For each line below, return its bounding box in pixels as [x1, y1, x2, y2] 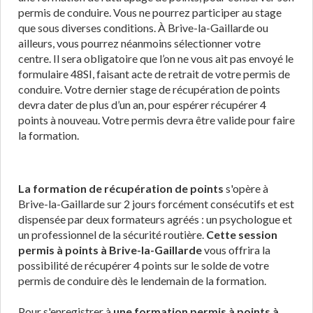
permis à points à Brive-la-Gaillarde [18, 243, 202, 256]
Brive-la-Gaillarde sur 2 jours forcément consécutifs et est [18, 197, 294, 210]
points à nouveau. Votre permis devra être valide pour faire [18, 113, 295, 126]
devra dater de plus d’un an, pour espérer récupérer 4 [18, 98, 266, 111]
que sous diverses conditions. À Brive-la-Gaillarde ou [18, 21, 268, 34]
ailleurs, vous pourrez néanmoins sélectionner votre [18, 36, 261, 50]
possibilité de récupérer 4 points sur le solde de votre [18, 259, 269, 272]
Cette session [206, 228, 277, 241]
